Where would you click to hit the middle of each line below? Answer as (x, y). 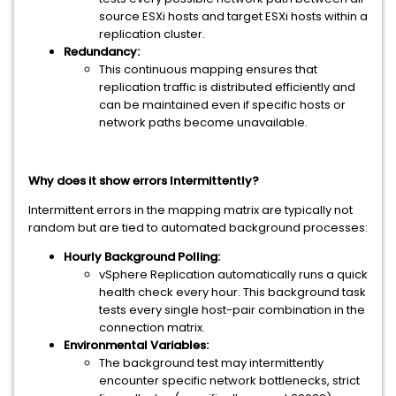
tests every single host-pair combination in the (232, 310)
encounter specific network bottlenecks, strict (229, 381)
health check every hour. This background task (232, 292)
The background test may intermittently (211, 363)
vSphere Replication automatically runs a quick (233, 274)
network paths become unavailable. (203, 122)
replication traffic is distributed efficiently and (227, 87)
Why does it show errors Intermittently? (144, 181)
